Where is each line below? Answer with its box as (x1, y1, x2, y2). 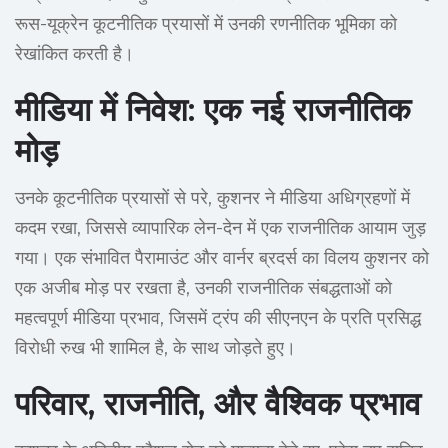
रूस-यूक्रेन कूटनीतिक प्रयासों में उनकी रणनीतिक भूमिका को (15, 13, 397, 36)
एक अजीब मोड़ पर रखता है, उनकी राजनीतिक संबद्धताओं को (15, 277, 392, 300)
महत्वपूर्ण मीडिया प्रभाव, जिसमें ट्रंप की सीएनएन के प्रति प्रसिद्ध (15, 307, 421, 330)
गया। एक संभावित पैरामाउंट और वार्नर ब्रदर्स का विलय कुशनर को (15, 247, 429, 270)
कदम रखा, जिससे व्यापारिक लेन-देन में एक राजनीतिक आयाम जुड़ (15, 217, 426, 240)
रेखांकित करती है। (15, 43, 134, 66)
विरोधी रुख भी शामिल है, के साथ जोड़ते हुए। (15, 337, 296, 360)
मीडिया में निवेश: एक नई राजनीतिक (15, 90, 411, 130)
